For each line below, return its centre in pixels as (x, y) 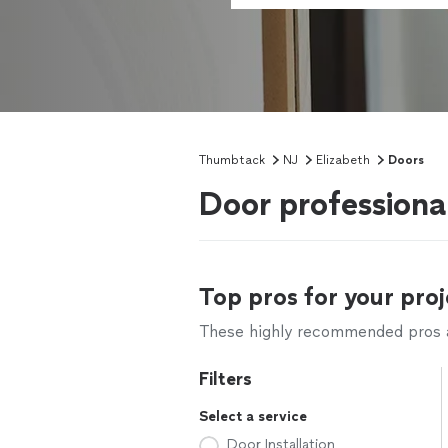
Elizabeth (343, 160)
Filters (225, 379)
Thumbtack (232, 160)
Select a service (253, 416)
